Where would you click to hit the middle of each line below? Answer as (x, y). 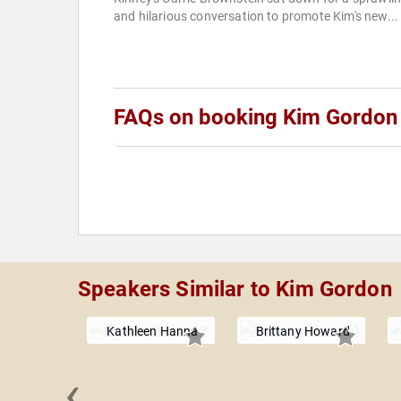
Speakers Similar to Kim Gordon (235, 290)
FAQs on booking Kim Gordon (256, 118)
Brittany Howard (303, 332)
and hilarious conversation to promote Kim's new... (256, 17)
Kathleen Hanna (153, 332)
